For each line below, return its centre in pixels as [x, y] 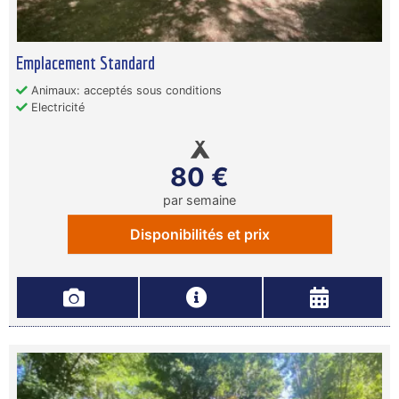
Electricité [56, 108]
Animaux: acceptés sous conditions [125, 91]
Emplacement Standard [85, 63]
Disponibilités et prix [199, 235]
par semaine [199, 200]
